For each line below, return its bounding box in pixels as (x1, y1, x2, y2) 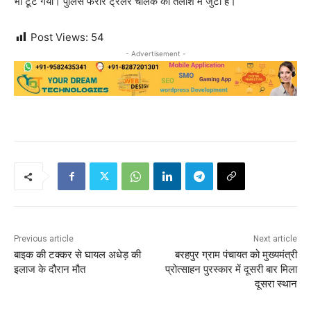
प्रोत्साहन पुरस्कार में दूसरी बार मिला (165, 263, 297, 276)
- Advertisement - (125, 49, 186, 58)
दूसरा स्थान (254, 278, 297, 291)
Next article (253, 234, 297, 244)
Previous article (14, 234, 74, 244)
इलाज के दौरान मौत (14, 263, 85, 276)
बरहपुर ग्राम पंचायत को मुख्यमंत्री (174, 249, 297, 262)
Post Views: (31, 31, 88, 44)
